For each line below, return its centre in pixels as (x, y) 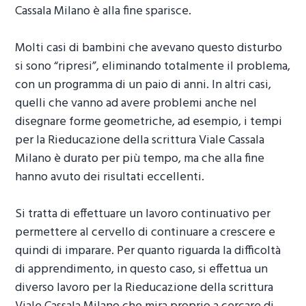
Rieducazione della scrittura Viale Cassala (156, 141)
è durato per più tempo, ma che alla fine (158, 159)
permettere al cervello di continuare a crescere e (145, 233)
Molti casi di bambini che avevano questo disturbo (149, 48)
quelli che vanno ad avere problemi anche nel (136, 104)
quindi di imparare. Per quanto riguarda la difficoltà (148, 251)
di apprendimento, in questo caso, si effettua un (142, 270)
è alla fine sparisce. (141, 12)
